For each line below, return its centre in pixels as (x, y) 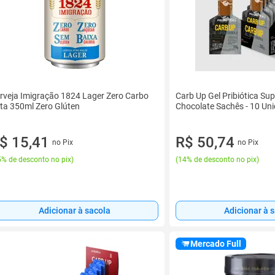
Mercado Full (216, 244)
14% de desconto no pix (217, 159)
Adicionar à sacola (74, 211)
